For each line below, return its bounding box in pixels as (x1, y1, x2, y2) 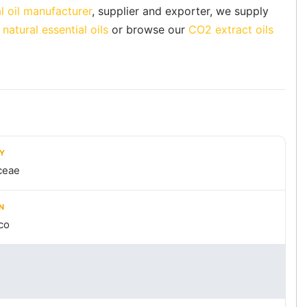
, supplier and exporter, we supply (92, 4, 269, 19)
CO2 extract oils (188, 23, 273, 37)
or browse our (108, 23, 188, 37)
